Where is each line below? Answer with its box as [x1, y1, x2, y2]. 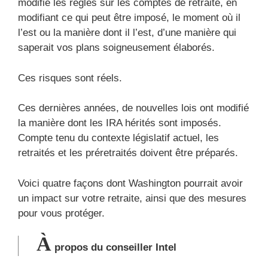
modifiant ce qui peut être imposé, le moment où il [18, 12, 240, 24]
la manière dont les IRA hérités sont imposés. [18, 117, 221, 129]
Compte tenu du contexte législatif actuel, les [18, 132, 219, 144]
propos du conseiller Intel [51, 242, 176, 254]
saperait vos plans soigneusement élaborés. [18, 42, 215, 54]
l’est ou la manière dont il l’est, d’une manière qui [18, 27, 236, 39]
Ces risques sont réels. [18, 72, 122, 84]
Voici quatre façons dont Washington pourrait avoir [18, 177, 243, 189]
